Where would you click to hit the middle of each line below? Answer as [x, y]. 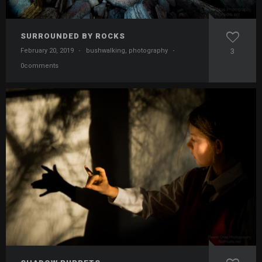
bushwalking [106, 51]
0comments [39, 66]
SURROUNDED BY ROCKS [73, 36]
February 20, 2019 [47, 51]
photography [148, 51]
